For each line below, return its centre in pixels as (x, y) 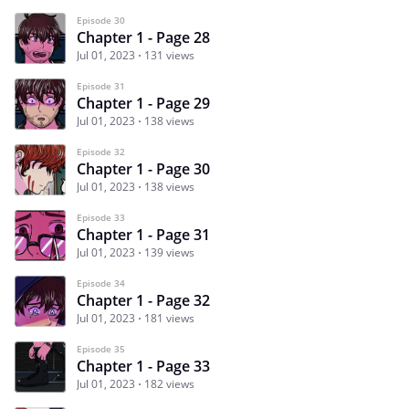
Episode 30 (101, 20)
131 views (169, 55)
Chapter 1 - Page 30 (143, 168)
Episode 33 (101, 217)
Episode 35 (101, 348)
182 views (169, 383)
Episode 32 (101, 151)
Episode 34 (101, 283)
